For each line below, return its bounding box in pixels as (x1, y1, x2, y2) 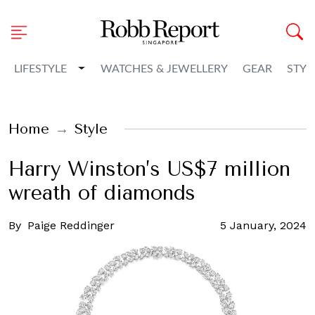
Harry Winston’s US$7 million (8, 157, 290, 181)
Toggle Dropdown (77, 61, 172, 75)
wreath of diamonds (8, 181, 195, 205)
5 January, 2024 (220, 219, 307, 232)
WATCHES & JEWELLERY (100, 63, 228, 75)
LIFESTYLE (14, 63, 67, 75)
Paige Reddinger (27, 219, 115, 232)
